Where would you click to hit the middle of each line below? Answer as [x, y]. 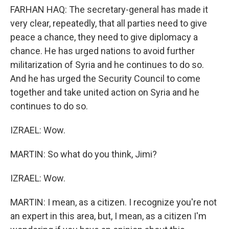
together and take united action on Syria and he [105, 92]
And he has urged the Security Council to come [105, 78]
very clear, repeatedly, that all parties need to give [109, 23]
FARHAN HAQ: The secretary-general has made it [109, 9]
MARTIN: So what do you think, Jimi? [84, 154]
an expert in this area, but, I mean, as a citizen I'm [108, 216]
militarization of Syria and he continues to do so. [107, 65]
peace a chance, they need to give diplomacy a [104, 37]
